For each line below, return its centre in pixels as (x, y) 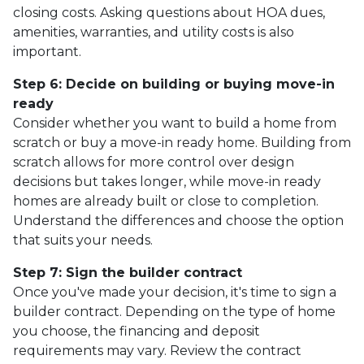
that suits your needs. (83, 240)
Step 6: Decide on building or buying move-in (174, 84)
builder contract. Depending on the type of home (174, 311)
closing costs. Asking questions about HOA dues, (169, 12)
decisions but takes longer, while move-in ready (167, 181)
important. (47, 51)
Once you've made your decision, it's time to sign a (175, 292)
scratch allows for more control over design (154, 162)
